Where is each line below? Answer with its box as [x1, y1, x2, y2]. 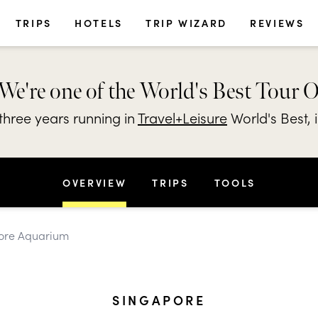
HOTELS [75, 16, 123, 30]
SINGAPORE [112, 291, 206, 309]
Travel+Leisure [138, 106, 227, 127]
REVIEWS [250, 16, 305, 30]
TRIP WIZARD [145, 16, 228, 30]
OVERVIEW [62, 175, 127, 190]
